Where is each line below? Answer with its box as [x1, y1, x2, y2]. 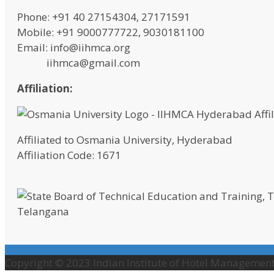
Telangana [17, 204, 69, 219]
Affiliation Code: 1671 [17, 148, 121, 163]
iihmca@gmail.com [17, 56, 140, 70]
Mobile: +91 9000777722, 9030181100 [17, 25, 204, 40]
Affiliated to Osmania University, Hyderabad [17, 133, 232, 147]
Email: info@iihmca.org [17, 40, 130, 55]
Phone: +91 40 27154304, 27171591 [17, 10, 190, 24]
